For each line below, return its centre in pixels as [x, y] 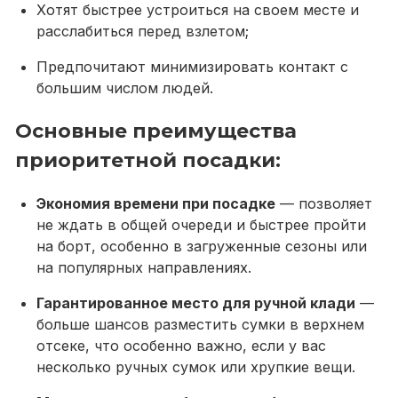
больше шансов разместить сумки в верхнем [200, 324]
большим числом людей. [125, 88]
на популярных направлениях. [144, 267]
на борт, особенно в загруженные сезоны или [202, 246]
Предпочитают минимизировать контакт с [192, 67]
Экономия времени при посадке [156, 203]
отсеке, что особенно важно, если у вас [181, 346]
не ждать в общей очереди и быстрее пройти [201, 225]
